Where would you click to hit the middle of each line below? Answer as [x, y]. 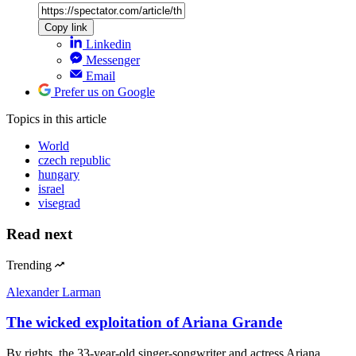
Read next [39, 234]
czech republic [74, 161]
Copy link [66, 28]
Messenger [113, 60]
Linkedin [108, 44]
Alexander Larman [54, 292]
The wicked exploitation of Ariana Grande [144, 323]
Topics [25, 119]
